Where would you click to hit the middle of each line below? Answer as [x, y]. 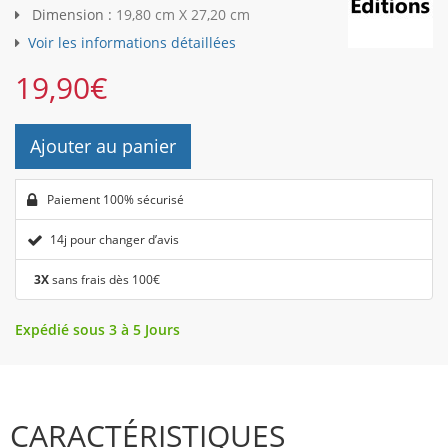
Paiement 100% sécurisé [114, 200]
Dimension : [72, 15]
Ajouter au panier [103, 146]
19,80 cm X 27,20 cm [183, 15]
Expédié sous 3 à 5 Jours [97, 330]
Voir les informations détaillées [132, 43]
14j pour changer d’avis [114, 240]
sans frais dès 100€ [104, 280]
